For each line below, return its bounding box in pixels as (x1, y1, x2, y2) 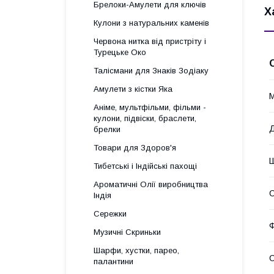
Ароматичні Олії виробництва (94, 180, 208, 189)
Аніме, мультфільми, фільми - (94, 103, 206, 112)
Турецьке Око (94, 48, 146, 57)
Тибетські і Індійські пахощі (94, 161, 197, 171)
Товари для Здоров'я (94, 143, 176, 152)
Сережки (94, 209, 127, 218)
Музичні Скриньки (94, 228, 161, 237)
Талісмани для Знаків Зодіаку (94, 66, 209, 75)
